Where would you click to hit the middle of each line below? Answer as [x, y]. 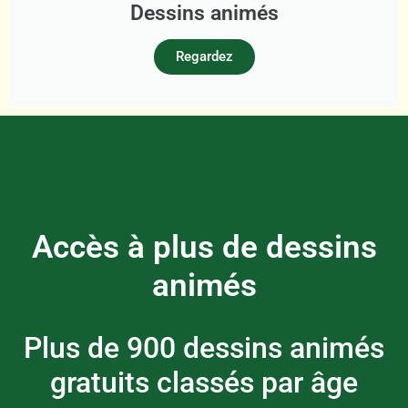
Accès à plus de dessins [204, 248]
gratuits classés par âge [204, 383]
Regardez [204, 57]
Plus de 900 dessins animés [204, 348]
